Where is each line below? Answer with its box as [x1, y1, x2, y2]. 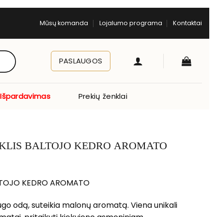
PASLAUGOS [59, 56, 103, 66]
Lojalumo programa [99, 19, 162, 27]
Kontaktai [172, 19, 202, 27]
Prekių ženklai [78, 91, 128, 101]
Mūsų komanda [40, 19, 89, 27]
